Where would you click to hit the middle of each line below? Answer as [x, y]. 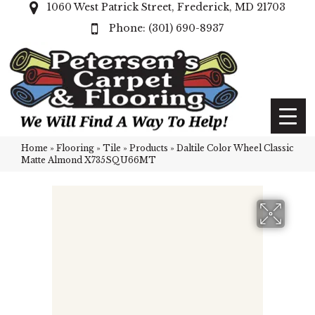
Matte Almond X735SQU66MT [89, 160]
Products [149, 148]
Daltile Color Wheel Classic [235, 148]
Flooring [75, 148]
